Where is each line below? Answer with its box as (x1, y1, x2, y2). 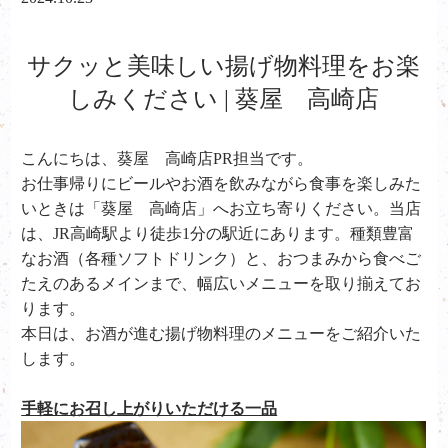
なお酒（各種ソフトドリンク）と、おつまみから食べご (21, 250, 422, 267)
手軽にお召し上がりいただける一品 (21, 400, 278, 417)
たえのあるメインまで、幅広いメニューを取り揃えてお (21, 275, 422, 292)
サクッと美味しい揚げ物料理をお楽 (26, 53, 420, 79)
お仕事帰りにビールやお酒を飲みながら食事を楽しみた (21, 175, 422, 192)
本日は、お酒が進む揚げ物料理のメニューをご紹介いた (21, 325, 422, 342)
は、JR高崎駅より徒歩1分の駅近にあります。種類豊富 (21, 225, 415, 242)
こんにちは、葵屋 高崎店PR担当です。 (21, 150, 314, 167)
